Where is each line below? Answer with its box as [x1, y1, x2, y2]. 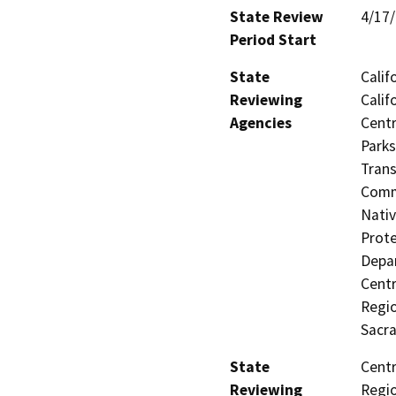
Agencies [230, 112, 292, 133]
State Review [230, 6, 324, 27]
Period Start [230, 29, 316, 49]
